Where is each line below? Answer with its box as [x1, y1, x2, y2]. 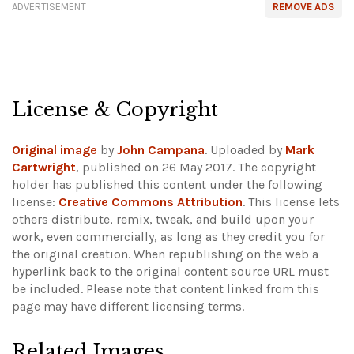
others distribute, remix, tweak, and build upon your [12, 212, 314, 228]
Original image [12, 142, 97, 158]
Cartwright [12, 160, 76, 175]
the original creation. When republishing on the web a [12, 247, 318, 262]
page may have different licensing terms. [12, 299, 244, 314]
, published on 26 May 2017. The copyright [76, 160, 316, 175]
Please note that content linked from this [86, 281, 319, 297]
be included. [12, 281, 86, 297]
